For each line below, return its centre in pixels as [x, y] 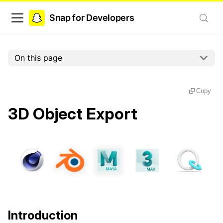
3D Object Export [73, 113]
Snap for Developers [92, 17]
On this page [38, 58]
